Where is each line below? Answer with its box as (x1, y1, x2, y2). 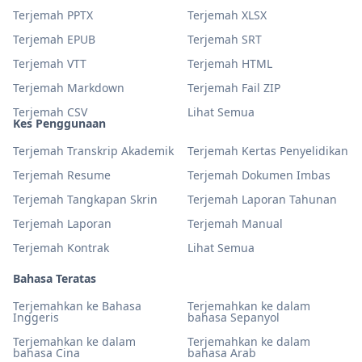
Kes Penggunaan (13, 116, 106, 131)
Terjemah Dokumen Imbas (187, 167, 330, 183)
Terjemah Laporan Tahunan (187, 192, 337, 207)
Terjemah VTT (13, 56, 86, 71)
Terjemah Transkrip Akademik (13, 143, 174, 158)
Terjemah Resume (13, 167, 111, 183)
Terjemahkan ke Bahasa (13, 298, 141, 314)
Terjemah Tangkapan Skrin (13, 192, 158, 207)
